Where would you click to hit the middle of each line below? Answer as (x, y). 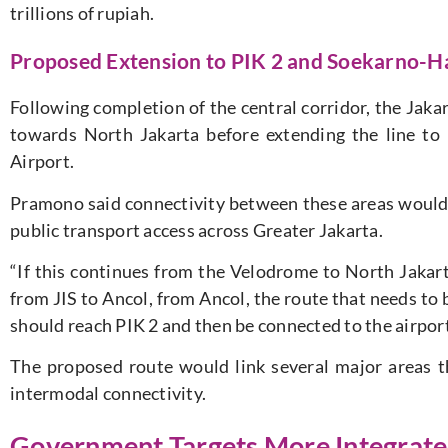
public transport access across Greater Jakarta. (196, 229)
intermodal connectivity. (108, 393)
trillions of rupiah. (82, 13)
